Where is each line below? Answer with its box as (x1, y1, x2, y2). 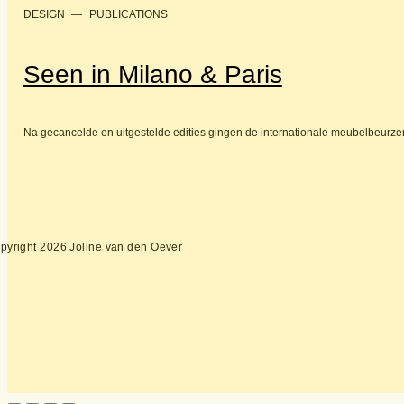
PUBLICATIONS (88, 7, 168, 21)
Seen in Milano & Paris (23, 60, 282, 89)
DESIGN (23, 7, 65, 21)
